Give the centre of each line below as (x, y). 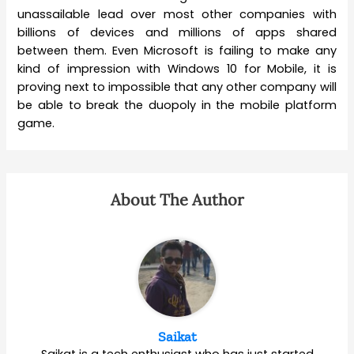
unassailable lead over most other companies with (177, 15)
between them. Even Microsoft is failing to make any (177, 51)
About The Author (177, 200)
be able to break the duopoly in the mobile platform (177, 105)
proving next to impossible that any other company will (177, 87)
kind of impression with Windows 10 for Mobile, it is (177, 69)
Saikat (177, 337)
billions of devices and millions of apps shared (177, 33)
